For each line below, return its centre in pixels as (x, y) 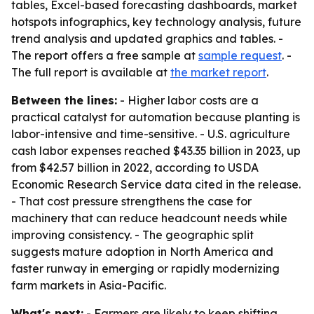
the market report (218, 72)
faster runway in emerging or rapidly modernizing (145, 268)
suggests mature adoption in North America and (142, 252)
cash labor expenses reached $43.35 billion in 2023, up (156, 151)
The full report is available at (91, 72)
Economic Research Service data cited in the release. (156, 184)
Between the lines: (64, 100)
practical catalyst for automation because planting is (156, 117)
